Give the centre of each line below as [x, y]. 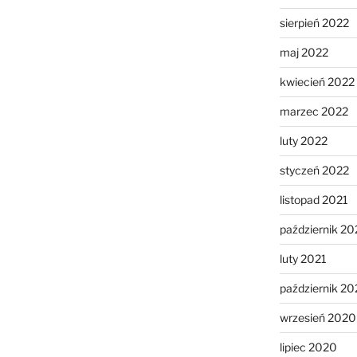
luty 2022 [303, 141]
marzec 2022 [314, 112]
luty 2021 [303, 259]
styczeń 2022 [314, 171]
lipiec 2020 [308, 347]
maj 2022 [304, 53]
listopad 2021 [314, 200]
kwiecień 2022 [317, 82]
